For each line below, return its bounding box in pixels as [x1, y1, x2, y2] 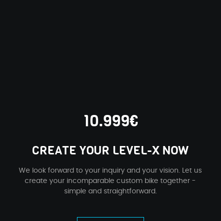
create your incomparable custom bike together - [25, 176, 196, 186]
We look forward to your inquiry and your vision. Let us [19, 165, 202, 176]
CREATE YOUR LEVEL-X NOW [32, 143, 189, 159]
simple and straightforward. [64, 186, 157, 196]
